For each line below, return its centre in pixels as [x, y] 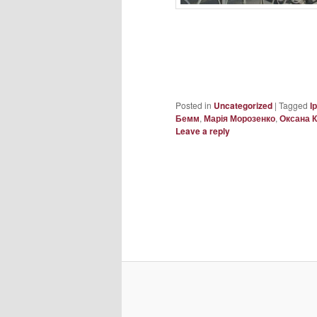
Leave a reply [203, 131]
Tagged [293, 105]
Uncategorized [243, 105]
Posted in [194, 105]
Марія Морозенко [240, 118]
